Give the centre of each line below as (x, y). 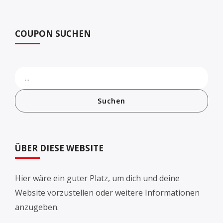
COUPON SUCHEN (53, 34)
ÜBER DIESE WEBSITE (59, 148)
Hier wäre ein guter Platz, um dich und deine (97, 178)
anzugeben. (37, 207)
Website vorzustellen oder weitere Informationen (107, 193)
